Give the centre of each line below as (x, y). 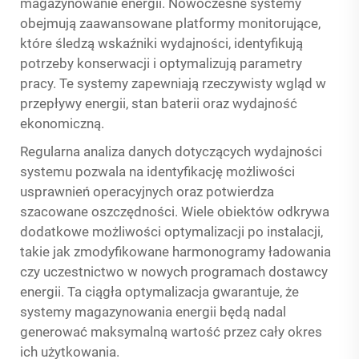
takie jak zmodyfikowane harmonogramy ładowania (175, 252)
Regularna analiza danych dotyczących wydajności (171, 151)
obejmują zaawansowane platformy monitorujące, (170, 23)
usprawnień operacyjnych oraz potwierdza (147, 192)
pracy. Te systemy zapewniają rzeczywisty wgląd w (173, 83)
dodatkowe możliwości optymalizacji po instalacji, (171, 232)
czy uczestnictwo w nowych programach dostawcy (174, 272)
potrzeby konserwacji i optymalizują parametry (161, 63)
